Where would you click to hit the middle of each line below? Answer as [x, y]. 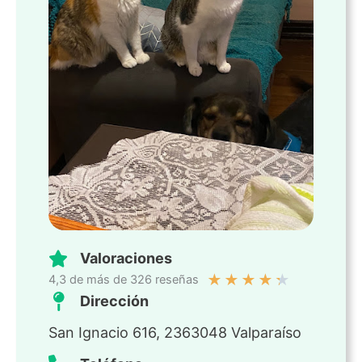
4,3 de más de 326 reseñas [124, 280]
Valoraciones [126, 259]
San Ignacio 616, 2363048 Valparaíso [175, 333]
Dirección [114, 301]
